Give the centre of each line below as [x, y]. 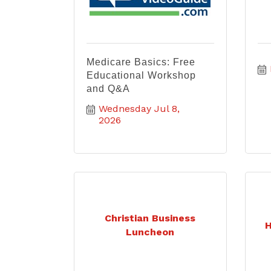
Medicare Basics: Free [141, 62]
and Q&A [108, 89]
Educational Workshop [141, 75]
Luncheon [150, 232]
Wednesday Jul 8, [139, 109]
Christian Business [150, 218]
